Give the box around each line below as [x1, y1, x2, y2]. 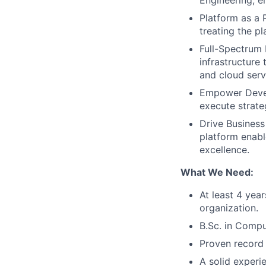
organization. [199, 202, 258, 214]
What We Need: [180, 166, 254, 178]
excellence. [199, 144, 249, 156]
